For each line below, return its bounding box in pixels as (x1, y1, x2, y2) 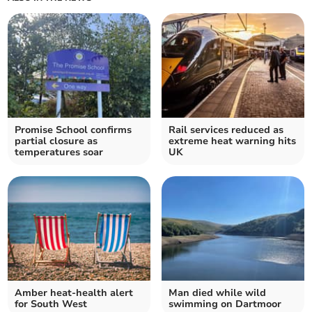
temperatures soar (15, 145, 104, 159)
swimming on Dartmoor (169, 297, 281, 311)
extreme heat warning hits (169, 134, 296, 148)
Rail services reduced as (169, 123, 283, 136)
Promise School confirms (15, 123, 132, 136)
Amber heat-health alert (15, 286, 134, 299)
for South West (15, 297, 88, 311)
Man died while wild (169, 286, 266, 299)
